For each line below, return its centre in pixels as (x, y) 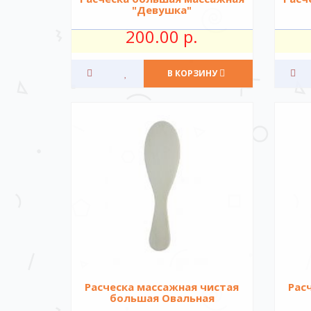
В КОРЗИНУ (193, 74)
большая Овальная (162, 298)
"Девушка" (162, 10)
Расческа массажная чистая (162, 287)
